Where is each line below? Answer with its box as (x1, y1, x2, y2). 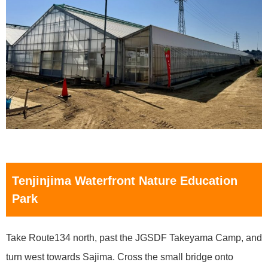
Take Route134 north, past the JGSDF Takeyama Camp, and (6, 233, 262, 243)
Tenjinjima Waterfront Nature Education (12, 174, 237, 188)
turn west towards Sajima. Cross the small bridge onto (6, 252, 233, 263)
